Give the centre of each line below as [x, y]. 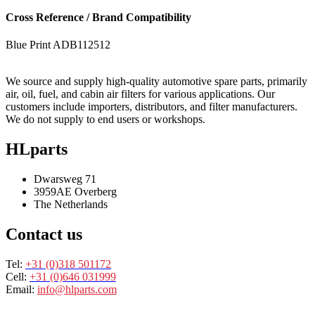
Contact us [44, 234]
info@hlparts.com [77, 290]
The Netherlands [71, 205]
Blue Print [28, 45]
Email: [21, 290]
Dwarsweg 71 [65, 179]
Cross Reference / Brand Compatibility [98, 18]
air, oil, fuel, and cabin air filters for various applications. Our [140, 94]
